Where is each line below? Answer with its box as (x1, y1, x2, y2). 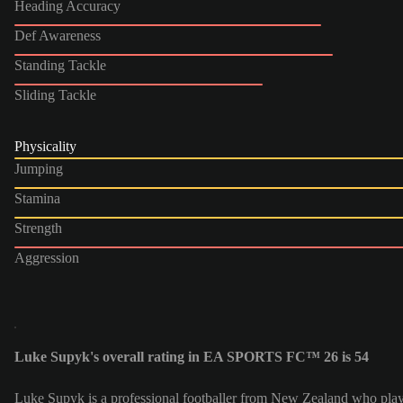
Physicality (14, 138, 76, 154)
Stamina (14, 190, 60, 206)
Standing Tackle (14, 57, 106, 73)
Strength (14, 219, 62, 236)
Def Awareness (14, 27, 101, 43)
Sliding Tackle (14, 86, 96, 103)
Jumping (14, 160, 63, 176)
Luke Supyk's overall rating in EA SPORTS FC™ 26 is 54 (14, 349, 369, 365)
